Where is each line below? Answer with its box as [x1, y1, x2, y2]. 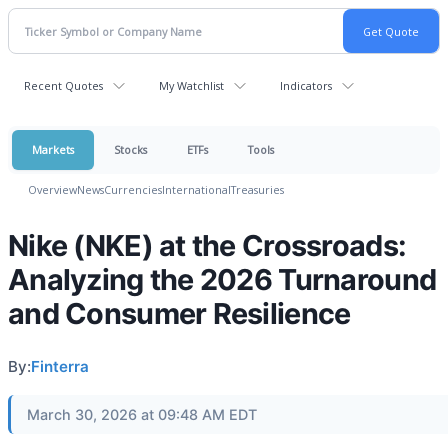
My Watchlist [159, 78, 224, 93]
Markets [32, 142, 74, 157]
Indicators [280, 78, 332, 93]
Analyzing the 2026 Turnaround [8, 262, 437, 297]
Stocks [114, 142, 147, 157]
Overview [28, 182, 77, 197]
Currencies [104, 182, 162, 197]
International [162, 182, 231, 197]
